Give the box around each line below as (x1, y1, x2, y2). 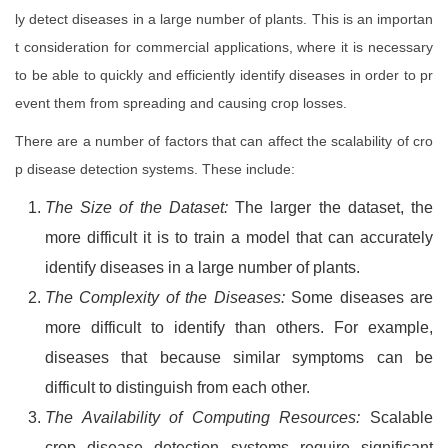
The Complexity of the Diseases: (45, 289, 285, 307)
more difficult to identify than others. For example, (45, 319, 433, 337)
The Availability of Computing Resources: (45, 409, 361, 427)
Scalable (360, 409, 434, 427)
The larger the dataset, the (227, 199, 434, 217)
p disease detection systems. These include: (15, 161, 295, 178)
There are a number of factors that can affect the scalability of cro (15, 133, 433, 150)
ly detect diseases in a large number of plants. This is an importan (15, 11, 433, 28)
